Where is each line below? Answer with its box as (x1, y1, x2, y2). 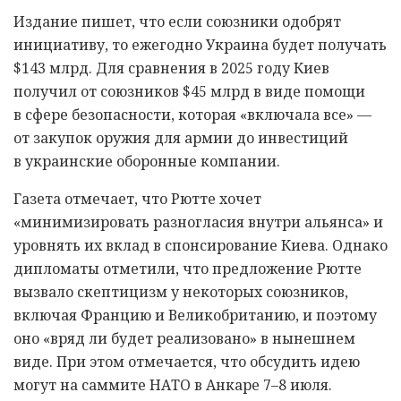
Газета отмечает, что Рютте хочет (13, 188, 261, 209)
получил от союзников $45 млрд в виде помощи (13, 81, 365, 101)
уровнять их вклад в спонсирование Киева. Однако (13, 235, 388, 255)
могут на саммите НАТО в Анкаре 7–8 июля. (13, 374, 332, 395)
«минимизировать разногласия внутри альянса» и (13, 211, 383, 232)
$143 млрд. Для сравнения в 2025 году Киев (13, 57, 329, 78)
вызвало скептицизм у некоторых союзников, (13, 281, 348, 302)
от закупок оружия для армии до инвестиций (13, 127, 348, 148)
